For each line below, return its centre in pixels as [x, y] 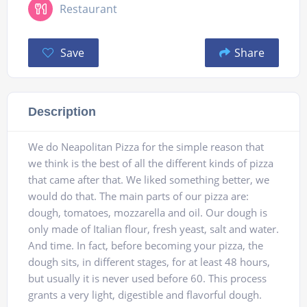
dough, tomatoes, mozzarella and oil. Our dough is [148, 213]
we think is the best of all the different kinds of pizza [151, 163]
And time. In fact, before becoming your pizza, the [146, 246]
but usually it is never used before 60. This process [147, 279]
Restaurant [88, 9]
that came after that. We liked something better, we [149, 180]
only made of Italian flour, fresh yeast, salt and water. [153, 229]
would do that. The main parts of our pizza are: [138, 196]
